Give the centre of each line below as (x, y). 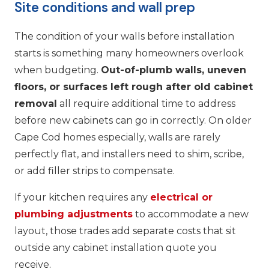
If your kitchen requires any (82, 197)
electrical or (181, 197)
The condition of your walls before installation (124, 36)
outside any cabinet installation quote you (116, 247)
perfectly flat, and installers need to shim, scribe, (129, 154)
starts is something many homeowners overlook (129, 53)
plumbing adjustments (74, 214)
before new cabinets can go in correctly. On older (133, 120)
